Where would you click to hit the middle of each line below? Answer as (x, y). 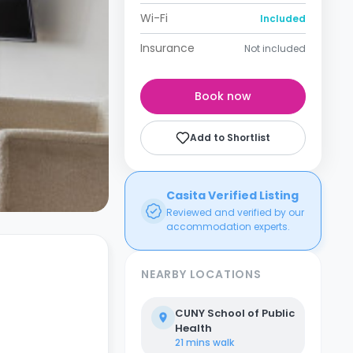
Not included (275, 48)
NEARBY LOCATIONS (201, 274)
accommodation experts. (228, 227)
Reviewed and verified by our (235, 212)
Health (193, 328)
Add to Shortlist (230, 137)
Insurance (167, 48)
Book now (223, 96)
